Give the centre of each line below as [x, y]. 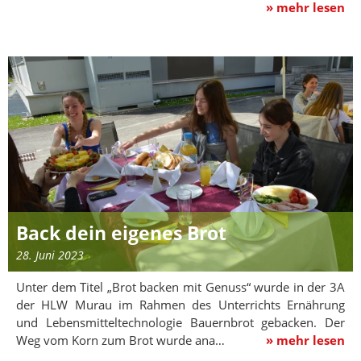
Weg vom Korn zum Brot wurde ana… [124, 340]
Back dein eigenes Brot [121, 234]
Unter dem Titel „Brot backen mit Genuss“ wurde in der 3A [180, 287]
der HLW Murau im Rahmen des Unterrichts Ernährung [180, 305]
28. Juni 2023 [50, 255]
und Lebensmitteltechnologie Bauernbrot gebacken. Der [180, 323]
